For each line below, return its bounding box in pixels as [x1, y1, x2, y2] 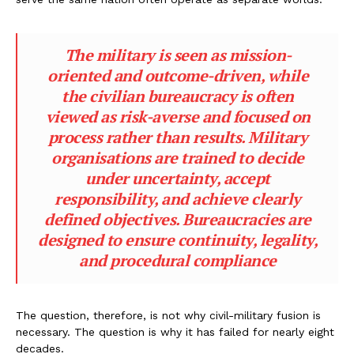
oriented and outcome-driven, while [47, 65, 308, 87]
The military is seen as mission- [64, 44, 292, 66]
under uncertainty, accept [85, 168, 270, 190]
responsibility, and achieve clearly [55, 188, 301, 210]
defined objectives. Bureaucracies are [44, 209, 311, 231]
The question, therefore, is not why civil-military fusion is [16, 309, 321, 322]
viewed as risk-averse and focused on [45, 106, 311, 128]
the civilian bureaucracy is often [62, 85, 294, 107]
